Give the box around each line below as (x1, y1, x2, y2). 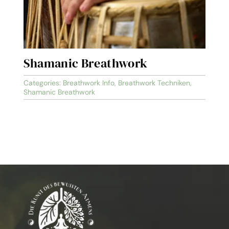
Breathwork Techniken (118, 78, 190, 87)
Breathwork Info (62, 78, 114, 87)
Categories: (23, 78, 63, 87)
